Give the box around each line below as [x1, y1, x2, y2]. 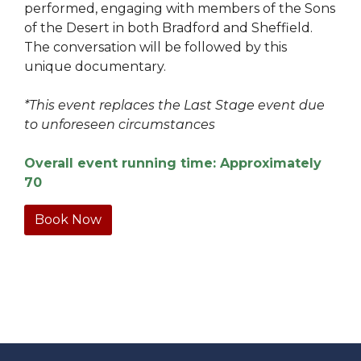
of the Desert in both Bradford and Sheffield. [24, 19, 313, 35]
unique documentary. [24, 58, 166, 74]
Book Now [35, 211, 102, 227]
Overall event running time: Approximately [24, 155, 322, 171]
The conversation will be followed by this [24, 39, 287, 55]
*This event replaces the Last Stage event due [24, 97, 325, 113]
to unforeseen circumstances [24, 116, 215, 132]
